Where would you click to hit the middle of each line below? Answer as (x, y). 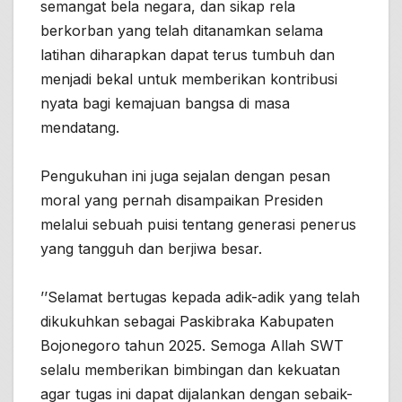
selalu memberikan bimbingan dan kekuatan (190, 370)
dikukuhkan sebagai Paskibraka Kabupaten (187, 322)
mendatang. (80, 128)
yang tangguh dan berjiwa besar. (151, 249)
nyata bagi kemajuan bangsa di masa (165, 104)
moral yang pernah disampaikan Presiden (182, 201)
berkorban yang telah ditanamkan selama (182, 31)
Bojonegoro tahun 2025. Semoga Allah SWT (192, 346)
